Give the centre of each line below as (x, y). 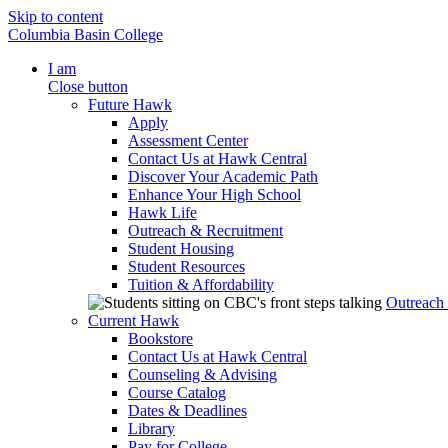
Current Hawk (133, 320)
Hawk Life (162, 212)
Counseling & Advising (202, 374)
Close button (88, 86)
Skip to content (55, 16)
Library (151, 428)
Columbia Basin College (85, 34)
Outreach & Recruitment (205, 230)
